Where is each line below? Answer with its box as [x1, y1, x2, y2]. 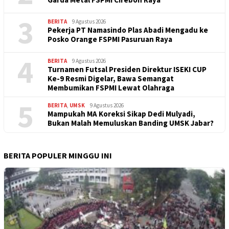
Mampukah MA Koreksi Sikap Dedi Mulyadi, [48, 108, 195, 119]
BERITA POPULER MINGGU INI [4, 150, 112, 161]
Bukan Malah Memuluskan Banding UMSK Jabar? [48, 118, 214, 128]
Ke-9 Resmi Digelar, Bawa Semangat [48, 73, 174, 83]
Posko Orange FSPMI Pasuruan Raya [48, 34, 172, 44]
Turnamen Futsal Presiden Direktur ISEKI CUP [48, 64, 207, 74]
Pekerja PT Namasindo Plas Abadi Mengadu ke [48, 25, 208, 35]
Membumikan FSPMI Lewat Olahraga [48, 82, 174, 93]
